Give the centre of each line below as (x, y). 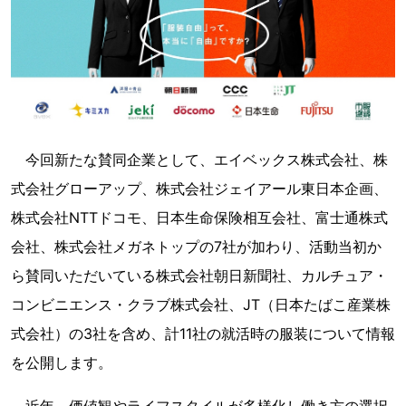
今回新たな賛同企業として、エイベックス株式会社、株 (199, 160)
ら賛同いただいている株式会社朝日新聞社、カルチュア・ (199, 276)
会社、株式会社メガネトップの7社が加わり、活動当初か (196, 247)
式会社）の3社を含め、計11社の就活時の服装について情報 (203, 334)
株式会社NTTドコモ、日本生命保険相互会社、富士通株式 (199, 218)
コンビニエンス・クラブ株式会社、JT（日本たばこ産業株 (201, 305)
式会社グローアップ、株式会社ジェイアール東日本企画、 (199, 189)
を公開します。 (62, 363)
